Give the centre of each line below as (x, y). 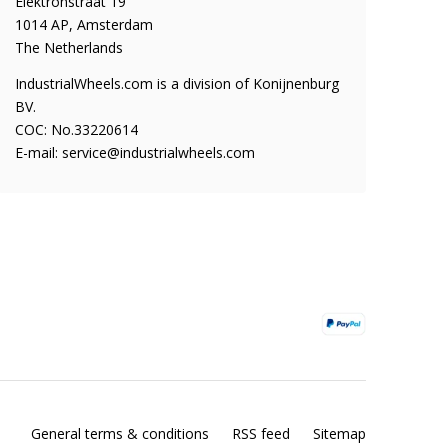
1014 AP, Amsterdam (83, 24)
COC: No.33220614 (76, 129)
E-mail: (38, 152)
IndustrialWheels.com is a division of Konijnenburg (176, 83)
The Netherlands (68, 47)
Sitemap (339, 433)
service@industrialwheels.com (158, 152)
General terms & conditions (120, 433)
